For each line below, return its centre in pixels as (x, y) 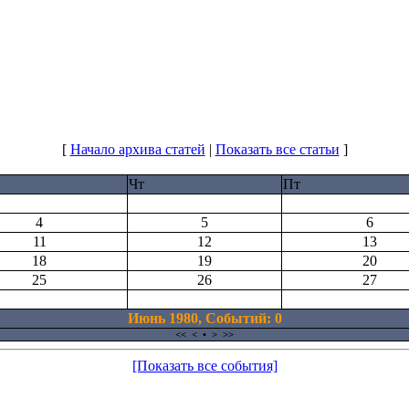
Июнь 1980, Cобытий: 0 (204, 318)
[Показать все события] (204, 365)
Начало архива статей (137, 149)
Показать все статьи (277, 149)
